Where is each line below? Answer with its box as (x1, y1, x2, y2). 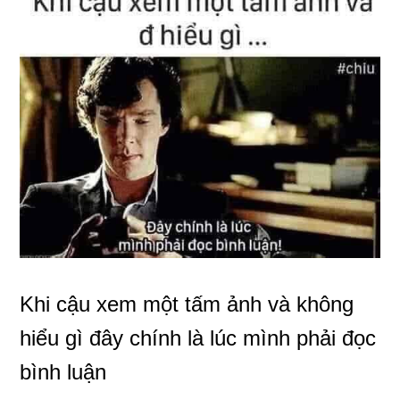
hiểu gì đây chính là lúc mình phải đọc (20, 325, 377, 350)
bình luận (20, 359, 107, 384)
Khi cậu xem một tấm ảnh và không (20, 291, 354, 316)
